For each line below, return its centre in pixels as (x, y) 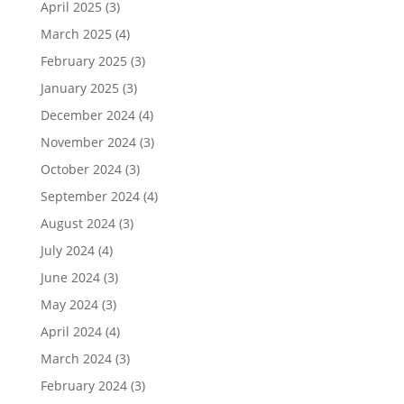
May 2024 (69, 304)
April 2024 (71, 331)
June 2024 (70, 277)
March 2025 (76, 33)
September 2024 (90, 196)
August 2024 (78, 223)
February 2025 (83, 60)
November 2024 (88, 142)
